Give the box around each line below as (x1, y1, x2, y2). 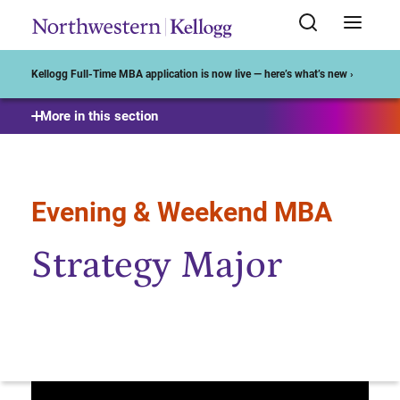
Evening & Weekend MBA (31, 196, 332, 228)
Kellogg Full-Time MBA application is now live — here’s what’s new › (31, 68, 354, 81)
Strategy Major (31, 244, 282, 287)
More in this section (40, 108, 158, 124)
